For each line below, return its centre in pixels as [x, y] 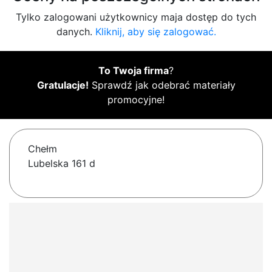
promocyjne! [136, 100]
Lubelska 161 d [62, 164]
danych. [76, 32]
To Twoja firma [134, 71]
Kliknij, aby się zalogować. [155, 32]
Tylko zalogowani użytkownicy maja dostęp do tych [136, 17]
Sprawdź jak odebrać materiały [162, 85]
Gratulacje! [63, 85]
